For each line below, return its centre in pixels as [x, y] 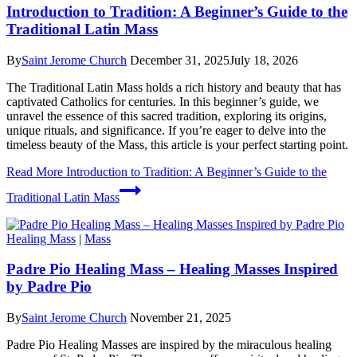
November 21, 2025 [180, 318]
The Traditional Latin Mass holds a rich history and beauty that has [174, 87]
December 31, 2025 [180, 60]
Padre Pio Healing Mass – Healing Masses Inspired [172, 269]
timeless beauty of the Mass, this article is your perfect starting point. [177, 144]
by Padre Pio [49, 287]
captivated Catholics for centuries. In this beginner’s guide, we [163, 101]
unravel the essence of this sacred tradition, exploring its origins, [167, 116]
